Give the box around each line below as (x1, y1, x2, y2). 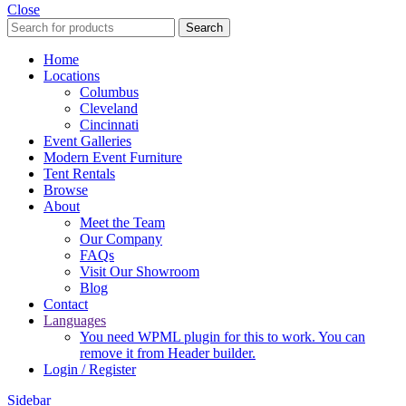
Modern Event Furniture (43, 149, 182, 165)
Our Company (80, 230, 162, 246)
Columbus (80, 83, 139, 100)
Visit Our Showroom (80, 263, 199, 279)
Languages (43, 312, 106, 328)
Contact (43, 295, 88, 312)
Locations (43, 67, 100, 83)
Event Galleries (43, 132, 131, 149)
